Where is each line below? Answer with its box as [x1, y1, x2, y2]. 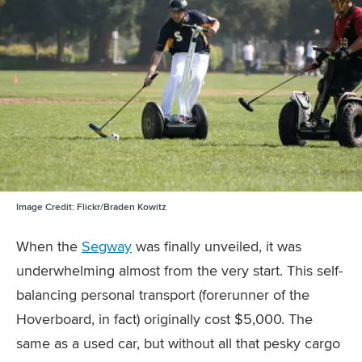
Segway [82, 236, 132, 257]
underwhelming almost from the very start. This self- [16, 260, 343, 281]
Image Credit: [16, 200, 74, 214]
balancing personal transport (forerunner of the [16, 284, 309, 305]
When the [16, 236, 82, 257]
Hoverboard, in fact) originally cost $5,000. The [16, 309, 313, 330]
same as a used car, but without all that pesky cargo [16, 333, 340, 354]
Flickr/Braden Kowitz [74, 200, 166, 214]
